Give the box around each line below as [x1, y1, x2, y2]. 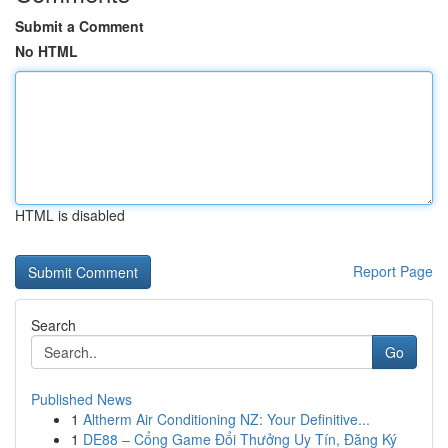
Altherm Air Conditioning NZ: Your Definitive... [83, 409, 370, 429]
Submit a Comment [15, 16, 144, 36]
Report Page [353, 261, 433, 281]
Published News [31, 389, 132, 409]
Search [31, 315, 76, 335]
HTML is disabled [15, 205, 125, 225]
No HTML [15, 41, 78, 61]
